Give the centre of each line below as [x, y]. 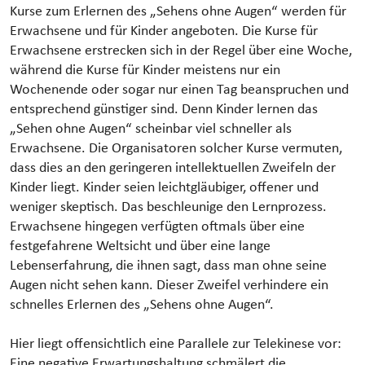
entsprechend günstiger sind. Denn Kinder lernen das [164, 110]
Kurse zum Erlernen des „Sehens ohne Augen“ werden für [178, 12]
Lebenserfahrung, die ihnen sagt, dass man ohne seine [168, 266]
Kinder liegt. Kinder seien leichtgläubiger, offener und [164, 188]
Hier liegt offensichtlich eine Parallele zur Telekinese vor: [176, 345]
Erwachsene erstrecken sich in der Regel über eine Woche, [181, 51]
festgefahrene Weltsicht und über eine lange [140, 247]
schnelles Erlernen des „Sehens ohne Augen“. [142, 306]
